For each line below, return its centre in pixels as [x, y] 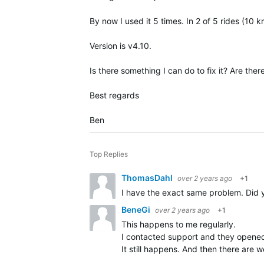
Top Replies [109, 154]
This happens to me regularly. [179, 224]
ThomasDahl [148, 178]
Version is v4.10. [121, 46]
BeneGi [137, 209]
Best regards [114, 95]
